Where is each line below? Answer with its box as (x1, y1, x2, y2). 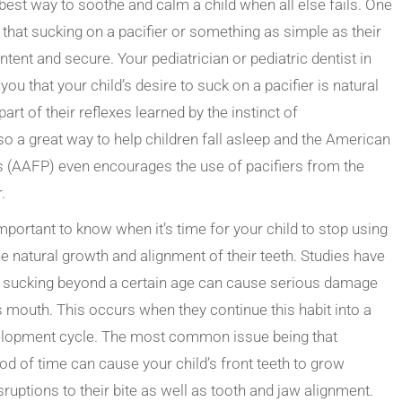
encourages (93, 157, 173, 175)
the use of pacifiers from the (172, 157, 365, 175)
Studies (301, 247, 351, 265)
